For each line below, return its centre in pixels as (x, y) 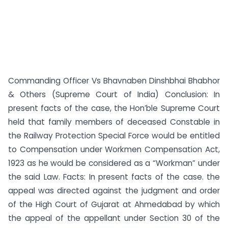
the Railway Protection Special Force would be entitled (114, 136)
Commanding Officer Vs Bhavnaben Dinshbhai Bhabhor (114, 81)
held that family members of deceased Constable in (114, 122)
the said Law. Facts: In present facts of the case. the (114, 177)
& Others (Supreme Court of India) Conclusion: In (114, 94)
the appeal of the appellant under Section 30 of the (114, 218)
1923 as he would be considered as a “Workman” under (114, 163)
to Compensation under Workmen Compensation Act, (114, 149)
